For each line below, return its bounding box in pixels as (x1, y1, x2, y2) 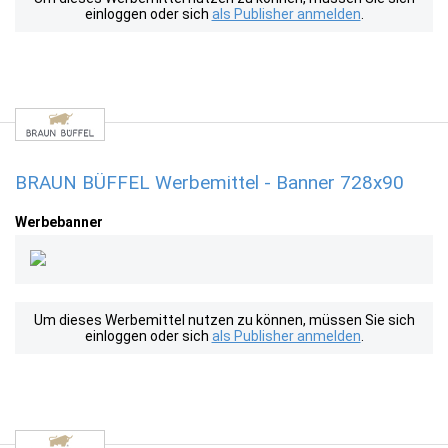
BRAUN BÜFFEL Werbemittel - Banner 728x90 (15, 171, 404, 194)
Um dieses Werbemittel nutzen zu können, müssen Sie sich (33, 312, 415, 328)
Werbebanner (15, 214, 103, 230)
